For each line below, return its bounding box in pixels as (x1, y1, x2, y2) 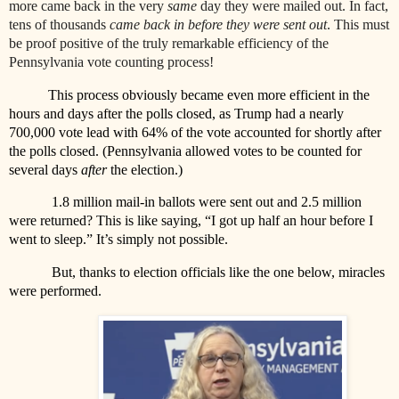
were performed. (9, 283, 102, 299)
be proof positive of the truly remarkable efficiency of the (9, 35, 329, 51)
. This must (327, 16, 389, 32)
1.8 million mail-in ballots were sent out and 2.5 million (52, 194, 362, 210)
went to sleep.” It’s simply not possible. (9, 232, 228, 248)
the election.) (107, 161, 183, 177)
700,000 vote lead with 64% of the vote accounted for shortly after (9, 124, 381, 140)
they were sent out (226, 16, 327, 32)
